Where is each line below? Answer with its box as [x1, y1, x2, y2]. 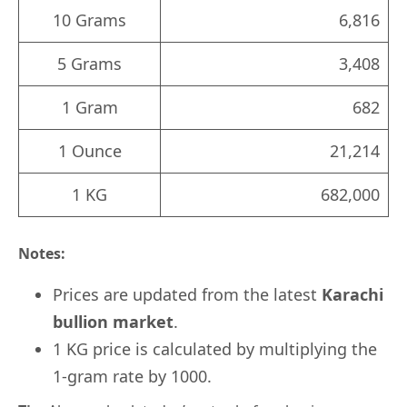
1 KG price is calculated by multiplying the [52, 337, 377, 360]
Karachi [321, 283, 383, 305]
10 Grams [53, 8, 126, 31]
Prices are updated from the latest [52, 283, 322, 305]
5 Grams [57, 52, 122, 74]
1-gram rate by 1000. [52, 364, 212, 387]
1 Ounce [57, 139, 122, 162]
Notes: [18, 243, 65, 263]
